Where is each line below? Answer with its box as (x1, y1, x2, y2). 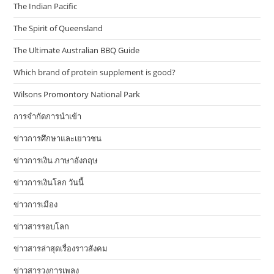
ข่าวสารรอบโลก (13, 221, 70, 232)
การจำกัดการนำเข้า (13, 111, 82, 122)
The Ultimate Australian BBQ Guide (13, 45, 140, 56)
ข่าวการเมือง (13, 199, 58, 210)
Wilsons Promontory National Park (13, 89, 141, 100)
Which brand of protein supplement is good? (13, 67, 176, 78)
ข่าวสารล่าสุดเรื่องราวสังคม (13, 243, 108, 254)
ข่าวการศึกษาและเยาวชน (13, 133, 102, 144)
